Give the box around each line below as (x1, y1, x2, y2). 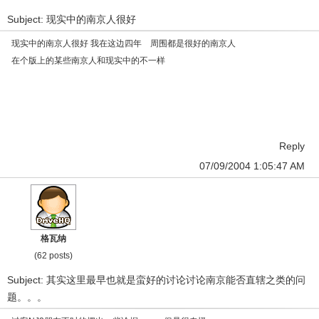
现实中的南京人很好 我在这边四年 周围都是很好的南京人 (11, 38, 236, 48)
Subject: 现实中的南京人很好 (7, 14, 136, 25)
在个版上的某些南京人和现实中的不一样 (11, 56, 165, 66)
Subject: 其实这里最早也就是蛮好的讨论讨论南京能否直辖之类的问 (7, 274, 305, 286)
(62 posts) (34, 251, 73, 261)
